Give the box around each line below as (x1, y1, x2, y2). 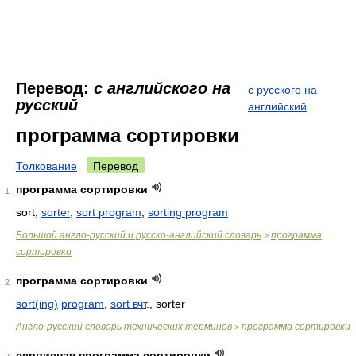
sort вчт (110, 297, 146, 310)
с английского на (94, 79, 230, 97)
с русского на (248, 83, 317, 96)
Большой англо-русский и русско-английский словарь (16, 230, 261, 241)
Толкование (16, 160, 77, 172)
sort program (76, 206, 141, 219)
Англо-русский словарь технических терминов (16, 321, 232, 332)
